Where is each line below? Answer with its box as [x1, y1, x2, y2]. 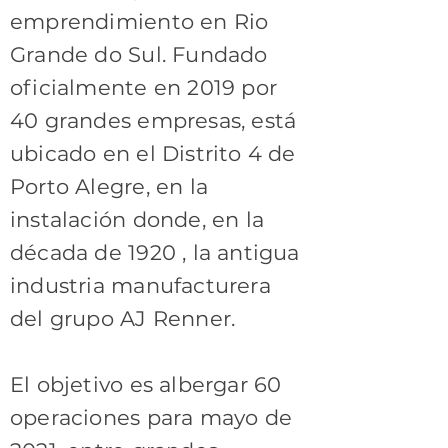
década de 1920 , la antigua [10, 240, 300, 265]
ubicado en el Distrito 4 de [10, 141, 296, 166]
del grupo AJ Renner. [10, 306, 236, 331]
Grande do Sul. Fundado [10, 42, 268, 67]
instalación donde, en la [10, 207, 265, 232]
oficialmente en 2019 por [10, 75, 278, 100]
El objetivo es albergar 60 [10, 372, 282, 397]
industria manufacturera [10, 273, 271, 298]
